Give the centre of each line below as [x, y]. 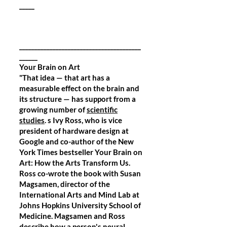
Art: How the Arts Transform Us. [75, 163]
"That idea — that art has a [65, 78]
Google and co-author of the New [77, 141]
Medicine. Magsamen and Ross [72, 216]
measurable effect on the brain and [79, 88]
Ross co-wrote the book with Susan [80, 173]
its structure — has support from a [78, 99]
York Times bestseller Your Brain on [81, 152]
